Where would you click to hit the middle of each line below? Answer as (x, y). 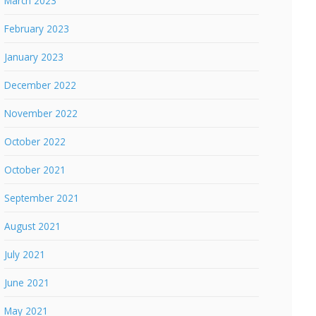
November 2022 (41, 114)
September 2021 (42, 198)
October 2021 (35, 170)
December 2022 (41, 85)
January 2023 (34, 57)
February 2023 (37, 29)
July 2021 (25, 255)
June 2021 (27, 283)
